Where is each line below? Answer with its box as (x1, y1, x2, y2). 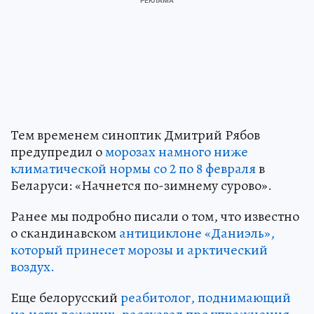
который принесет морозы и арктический (11, 240, 268, 259)
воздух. (11, 257, 55, 276)
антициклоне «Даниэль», (119, 223, 275, 243)
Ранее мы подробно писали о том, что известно (11, 206, 299, 226)
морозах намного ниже (105, 142, 248, 161)
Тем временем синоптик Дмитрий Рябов (11, 125, 260, 144)
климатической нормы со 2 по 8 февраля (11, 158, 256, 178)
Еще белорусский (11, 287, 121, 307)
